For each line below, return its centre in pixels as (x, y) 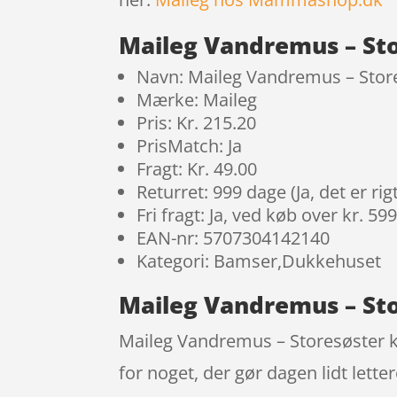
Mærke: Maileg (197, 100)
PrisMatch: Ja (190, 146)
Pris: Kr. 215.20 (197, 123)
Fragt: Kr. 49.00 (197, 169)
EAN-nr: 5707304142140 (234, 238)
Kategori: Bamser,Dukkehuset (259, 261)
